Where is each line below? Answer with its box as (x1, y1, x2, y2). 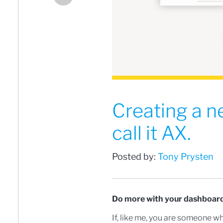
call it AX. (112, 121, 191, 145)
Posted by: (112, 151, 158, 162)
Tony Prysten (158, 151, 214, 162)
